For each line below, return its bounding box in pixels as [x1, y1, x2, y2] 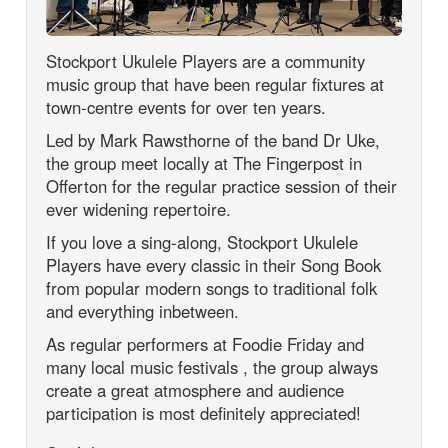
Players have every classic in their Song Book [46, 252, 382, 277]
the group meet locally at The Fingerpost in [46, 150, 363, 175]
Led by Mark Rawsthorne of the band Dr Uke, [46, 127, 381, 152]
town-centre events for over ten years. [46, 94, 327, 119]
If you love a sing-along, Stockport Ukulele [46, 229, 359, 254]
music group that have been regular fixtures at [46, 71, 385, 96]
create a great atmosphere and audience [46, 377, 345, 402]
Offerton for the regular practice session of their [46, 173, 398, 198]
